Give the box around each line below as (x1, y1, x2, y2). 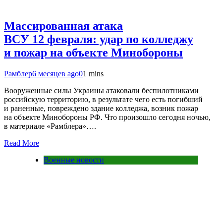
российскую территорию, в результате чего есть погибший (4, 95, 203, 104)
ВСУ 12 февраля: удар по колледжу (4, 32, 193, 46)
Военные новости (44, 155, 104, 164)
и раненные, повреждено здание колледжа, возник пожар (4, 104, 198, 112)
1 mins (83, 69, 104, 78)
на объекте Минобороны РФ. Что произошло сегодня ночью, (4, 112, 211, 121)
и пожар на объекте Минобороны (4, 46, 183, 59)
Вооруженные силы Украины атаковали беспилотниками (4, 86, 199, 95)
